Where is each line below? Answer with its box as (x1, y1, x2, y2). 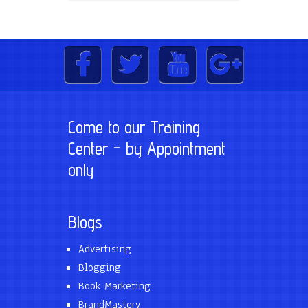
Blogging (78, 260, 121, 275)
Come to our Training (68, 117, 200, 137)
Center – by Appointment (68, 138, 225, 159)
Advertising (78, 241, 131, 256)
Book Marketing (78, 278, 151, 294)
